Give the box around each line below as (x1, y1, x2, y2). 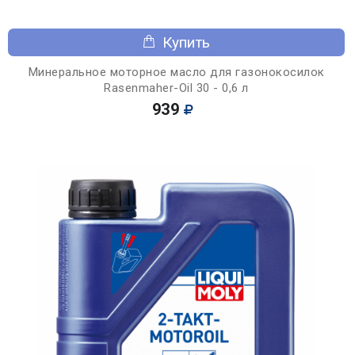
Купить (162, 32, 210, 52)
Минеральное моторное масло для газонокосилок (28, 64, 325, 79)
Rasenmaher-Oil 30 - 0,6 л (104, 80, 249, 95)
